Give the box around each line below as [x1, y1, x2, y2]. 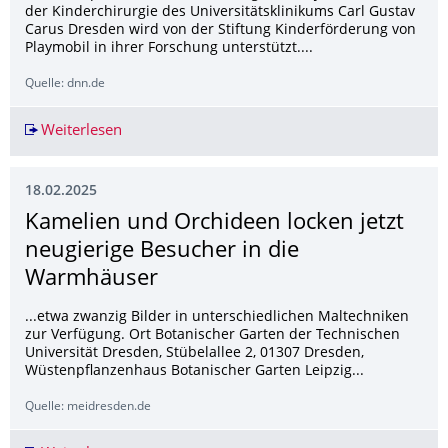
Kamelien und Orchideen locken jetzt [25, 213, 404, 235]
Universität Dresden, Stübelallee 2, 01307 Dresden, [25, 347, 364, 361]
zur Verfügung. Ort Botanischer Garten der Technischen [25, 329, 400, 343]
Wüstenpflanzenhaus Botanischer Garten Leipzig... [25, 365, 364, 379]
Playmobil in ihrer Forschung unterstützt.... [25, 42, 313, 56]
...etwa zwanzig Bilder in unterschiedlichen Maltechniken [25, 311, 409, 325]
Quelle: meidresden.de [25, 402, 151, 414]
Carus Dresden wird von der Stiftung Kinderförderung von [25, 24, 416, 38]
